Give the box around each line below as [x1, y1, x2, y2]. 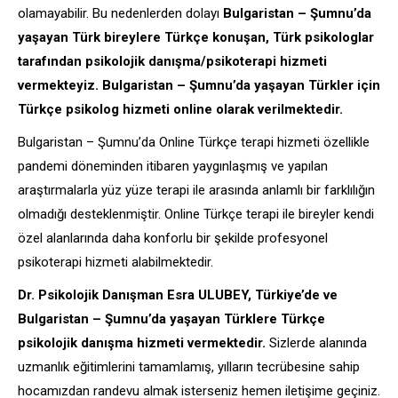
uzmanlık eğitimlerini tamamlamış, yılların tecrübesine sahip [18, 358, 360, 375]
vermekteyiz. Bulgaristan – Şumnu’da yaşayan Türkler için [18, 76, 380, 93]
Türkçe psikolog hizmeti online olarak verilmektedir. [18, 100, 343, 117]
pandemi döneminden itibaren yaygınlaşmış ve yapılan [18, 157, 328, 174]
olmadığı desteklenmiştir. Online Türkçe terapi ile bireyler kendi [18, 205, 374, 222]
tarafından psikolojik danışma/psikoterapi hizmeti [18, 52, 327, 69]
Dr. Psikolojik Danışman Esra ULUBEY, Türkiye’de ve [18, 286, 338, 303]
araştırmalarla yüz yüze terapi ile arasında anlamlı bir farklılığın [18, 181, 375, 198]
